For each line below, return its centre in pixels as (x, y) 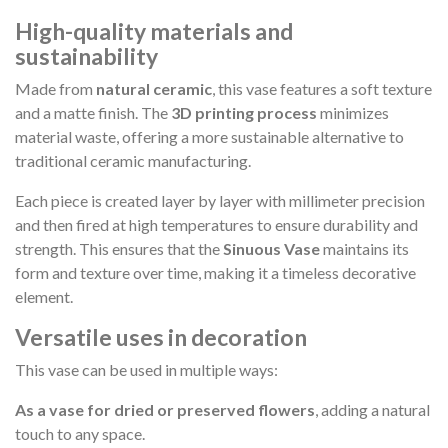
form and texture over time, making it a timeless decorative (215, 272)
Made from (55, 88)
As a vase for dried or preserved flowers (165, 409)
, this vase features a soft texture (322, 88)
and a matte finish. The (93, 112)
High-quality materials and (154, 30)
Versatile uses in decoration (161, 336)
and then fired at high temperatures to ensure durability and (216, 224)
